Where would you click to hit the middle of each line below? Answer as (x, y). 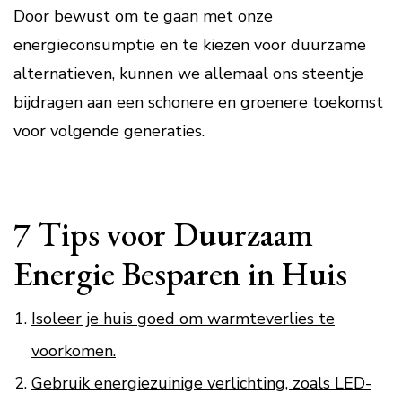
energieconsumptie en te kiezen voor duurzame (190, 45)
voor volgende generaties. (109, 131)
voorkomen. (74, 351)
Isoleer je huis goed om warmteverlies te (183, 319)
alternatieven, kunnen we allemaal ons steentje (188, 74)
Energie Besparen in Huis (180, 273)
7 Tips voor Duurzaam (163, 234)
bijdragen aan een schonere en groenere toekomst (198, 102)
